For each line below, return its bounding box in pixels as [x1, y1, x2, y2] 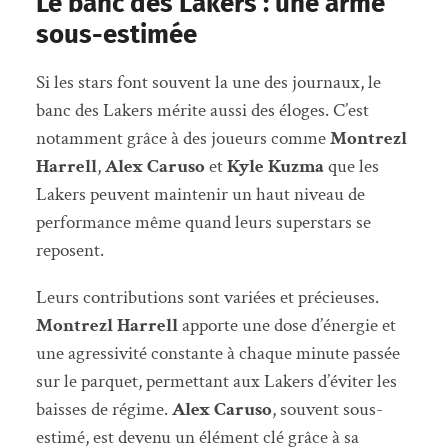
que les [323, 153, 379, 179]
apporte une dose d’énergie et [177, 313, 396, 339]
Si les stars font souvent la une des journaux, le [35, 69, 381, 95]
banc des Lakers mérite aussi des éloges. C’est [35, 97, 369, 123]
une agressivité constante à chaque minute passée [35, 341, 400, 367]
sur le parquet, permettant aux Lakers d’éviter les [35, 369, 397, 395]
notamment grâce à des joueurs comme [35, 125, 330, 151]
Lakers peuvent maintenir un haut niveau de [35, 181, 365, 207]
